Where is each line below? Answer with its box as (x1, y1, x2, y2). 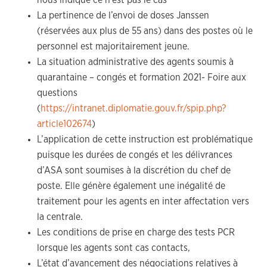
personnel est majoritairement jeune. (37, 42, 190, 51)
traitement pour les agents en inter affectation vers (37, 197, 250, 206)
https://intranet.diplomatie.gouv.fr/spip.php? (41, 104, 226, 113)
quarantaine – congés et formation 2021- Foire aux (37, 73, 247, 82)
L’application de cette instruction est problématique (37, 135, 253, 144)
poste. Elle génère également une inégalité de (37, 181, 226, 191)
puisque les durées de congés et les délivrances (37, 150, 233, 160)
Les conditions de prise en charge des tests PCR (37, 228, 235, 237)
